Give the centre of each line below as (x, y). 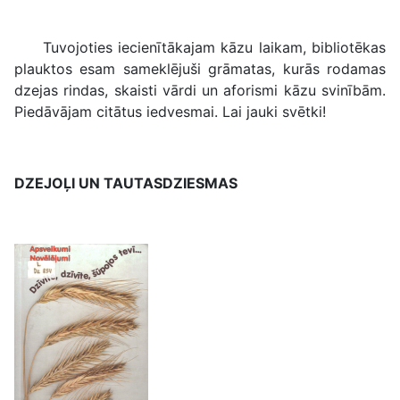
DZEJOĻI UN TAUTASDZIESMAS (126, 183)
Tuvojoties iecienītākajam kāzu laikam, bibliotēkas (200, 47)
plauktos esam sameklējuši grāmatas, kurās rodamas (200, 69)
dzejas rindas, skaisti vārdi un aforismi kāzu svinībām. (200, 90)
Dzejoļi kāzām (200, 13)
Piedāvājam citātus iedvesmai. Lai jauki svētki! (172, 112)
